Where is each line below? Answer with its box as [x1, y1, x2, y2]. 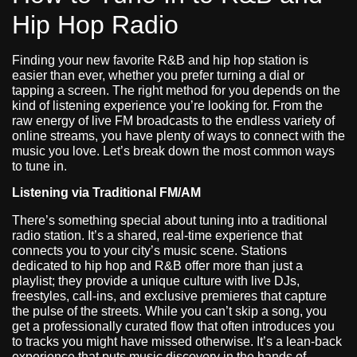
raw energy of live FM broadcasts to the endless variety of [12, 113, 335, 127]
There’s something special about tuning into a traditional [12, 214, 328, 228]
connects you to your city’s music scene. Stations [12, 244, 287, 258]
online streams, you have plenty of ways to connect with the [12, 128, 345, 143]
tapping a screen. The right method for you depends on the [12, 83, 340, 97]
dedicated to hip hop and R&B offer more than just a [12, 259, 303, 273]
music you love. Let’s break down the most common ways [12, 143, 335, 158]
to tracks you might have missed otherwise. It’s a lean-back [12, 335, 342, 349]
